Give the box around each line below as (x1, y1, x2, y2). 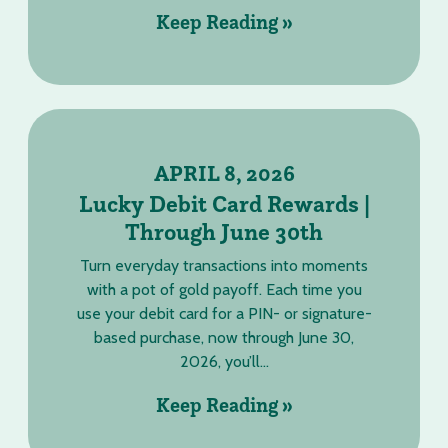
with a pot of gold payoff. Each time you (86, 280, 362, 299)
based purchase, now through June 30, (94, 328, 354, 347)
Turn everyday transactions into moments (80, 256, 368, 275)
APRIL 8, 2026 (153, 159, 295, 187)
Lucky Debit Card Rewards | (78, 189, 370, 218)
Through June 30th (125, 217, 323, 246)
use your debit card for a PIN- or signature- (76, 304, 372, 323)
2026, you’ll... (179, 352, 269, 371)
